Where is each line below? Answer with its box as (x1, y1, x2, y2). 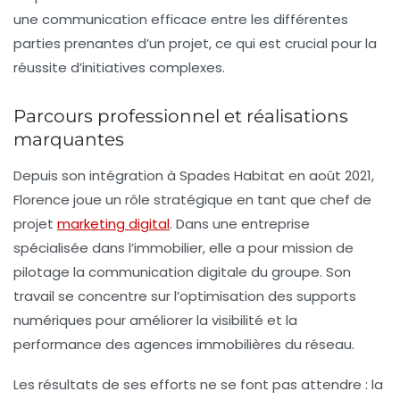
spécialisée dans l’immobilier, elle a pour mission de (13, 238, 354, 258)
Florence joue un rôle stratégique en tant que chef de (13, 190, 371, 210)
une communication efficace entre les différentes (13, 10, 348, 29)
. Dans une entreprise (170, 214, 310, 234)
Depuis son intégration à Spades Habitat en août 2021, (13, 166, 374, 186)
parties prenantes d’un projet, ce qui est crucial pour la (13, 34, 377, 54)
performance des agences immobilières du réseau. (13, 335, 354, 354)
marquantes (13, 129, 124, 151)
